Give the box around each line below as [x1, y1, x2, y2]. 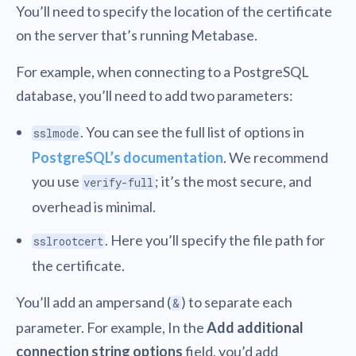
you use [32, 172, 82, 190]
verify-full [83, 175, 153, 190]
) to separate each [181, 293, 292, 311]
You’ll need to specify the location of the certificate [16, 2, 332, 20]
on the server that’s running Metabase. [16, 26, 257, 44]
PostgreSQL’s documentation [32, 149, 223, 166]
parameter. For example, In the [16, 319, 207, 336]
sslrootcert [33, 234, 103, 249]
